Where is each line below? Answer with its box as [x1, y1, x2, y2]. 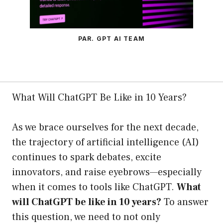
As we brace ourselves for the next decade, [12, 121, 199, 134]
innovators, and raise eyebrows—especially [12, 166, 202, 179]
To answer [161, 196, 209, 209]
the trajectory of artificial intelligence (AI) [12, 136, 199, 149]
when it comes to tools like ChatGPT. [12, 181, 177, 194]
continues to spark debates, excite [12, 151, 161, 164]
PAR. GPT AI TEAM [78, 35, 145, 43]
